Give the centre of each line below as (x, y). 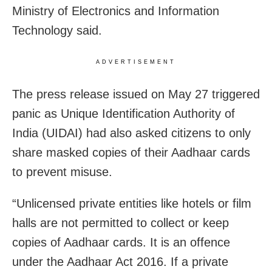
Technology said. (57, 30)
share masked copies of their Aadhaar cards (131, 152)
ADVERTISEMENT (136, 62)
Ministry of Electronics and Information (116, 11)
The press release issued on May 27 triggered (136, 94)
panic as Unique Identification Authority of (124, 114)
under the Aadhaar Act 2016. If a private (120, 262)
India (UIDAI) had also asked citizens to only (131, 133)
